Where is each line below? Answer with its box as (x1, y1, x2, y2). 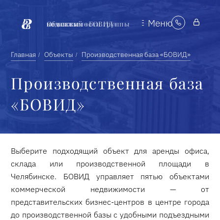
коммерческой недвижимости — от (11, 184, 209, 194)
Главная (11, 50, 36, 59)
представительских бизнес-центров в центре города (11, 197, 209, 207)
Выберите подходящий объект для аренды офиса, (11, 146, 209, 156)
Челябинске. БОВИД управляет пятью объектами (11, 171, 209, 182)
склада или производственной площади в (11, 159, 209, 169)
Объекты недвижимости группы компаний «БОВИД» (46, 19, 117, 28)
